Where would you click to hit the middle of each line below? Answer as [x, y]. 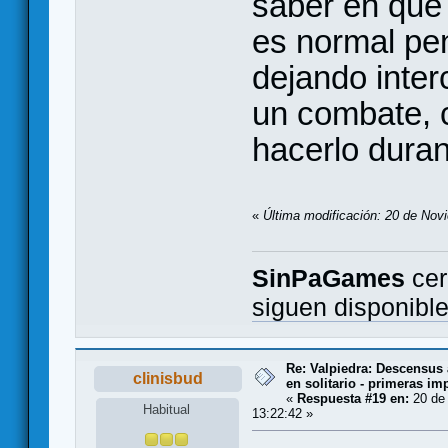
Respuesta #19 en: [353, 398]
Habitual [167, 410]
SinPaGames [328, 278]
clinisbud [167, 378]
